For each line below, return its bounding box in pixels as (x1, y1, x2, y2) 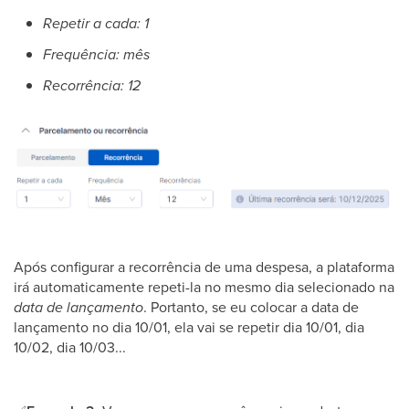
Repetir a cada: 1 (43, 12, 149, 34)
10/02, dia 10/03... (14, 336, 126, 357)
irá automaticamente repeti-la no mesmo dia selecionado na (14, 276, 394, 297)
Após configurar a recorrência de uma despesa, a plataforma (14, 256, 394, 277)
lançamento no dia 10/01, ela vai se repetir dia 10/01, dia (14, 316, 364, 337)
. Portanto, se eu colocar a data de (143, 296, 359, 317)
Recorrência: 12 (43, 74, 141, 96)
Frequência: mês (43, 43, 150, 65)
